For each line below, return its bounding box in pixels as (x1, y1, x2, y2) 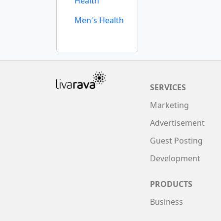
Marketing (150, 100, 189, 110)
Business (150, 196, 183, 207)
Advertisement (150, 117, 205, 128)
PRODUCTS (150, 179, 192, 189)
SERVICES (150, 82, 186, 93)
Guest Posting (150, 135, 203, 146)
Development (150, 153, 200, 164)
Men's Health (74, 15, 124, 26)
